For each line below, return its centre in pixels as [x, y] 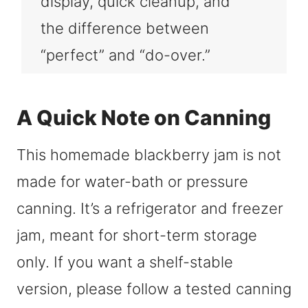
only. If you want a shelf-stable [125, 262]
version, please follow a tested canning [154, 289]
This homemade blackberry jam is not [149, 155]
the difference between [125, 29]
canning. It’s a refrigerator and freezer [150, 209]
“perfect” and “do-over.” [126, 55]
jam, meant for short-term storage [137, 235]
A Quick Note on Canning [144, 118]
